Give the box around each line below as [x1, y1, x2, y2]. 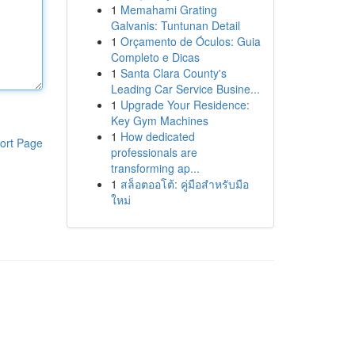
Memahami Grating [120, 2, 217, 17]
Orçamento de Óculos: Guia [120, 33, 261, 49]
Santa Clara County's [120, 65, 227, 81]
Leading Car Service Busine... [110, 81, 260, 97]
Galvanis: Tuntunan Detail [110, 17, 240, 33]
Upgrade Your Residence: [120, 97, 250, 113]
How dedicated [120, 128, 195, 144]
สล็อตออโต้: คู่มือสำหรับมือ [120, 176, 249, 192]
